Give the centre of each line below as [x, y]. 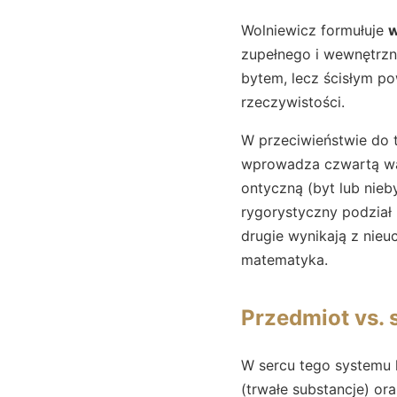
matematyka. [284, 259]
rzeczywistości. [293, 101]
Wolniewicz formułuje [315, 30]
